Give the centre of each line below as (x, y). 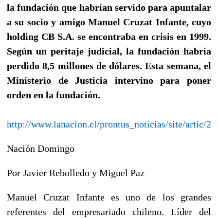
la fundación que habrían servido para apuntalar (109, 7)
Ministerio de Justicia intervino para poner (109, 80)
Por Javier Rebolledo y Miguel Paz (76, 173)
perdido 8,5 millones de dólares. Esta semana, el (109, 65)
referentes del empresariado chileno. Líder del (109, 211)
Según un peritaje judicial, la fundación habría (109, 51)
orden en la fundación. (54, 95)
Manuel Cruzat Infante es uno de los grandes (109, 197)
